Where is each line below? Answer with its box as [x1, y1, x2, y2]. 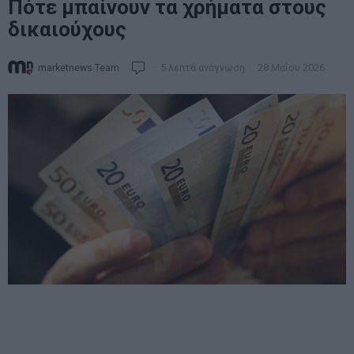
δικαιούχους [8, 17, 126, 41]
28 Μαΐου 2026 [255, 61, 325, 73]
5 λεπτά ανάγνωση [158, 61, 245, 73]
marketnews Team [38, 61, 119, 73]
